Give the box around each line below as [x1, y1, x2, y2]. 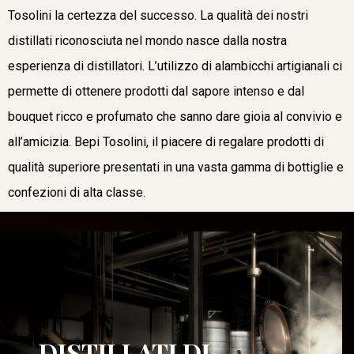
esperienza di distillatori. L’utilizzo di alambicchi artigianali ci [8, 58, 342, 73]
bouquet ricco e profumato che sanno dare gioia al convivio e [8, 108, 342, 124]
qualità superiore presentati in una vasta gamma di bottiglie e [8, 159, 344, 175]
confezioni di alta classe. [8, 184, 145, 200]
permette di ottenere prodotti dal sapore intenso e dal [8, 83, 304, 99]
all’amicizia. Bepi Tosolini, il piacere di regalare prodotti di [8, 134, 324, 149]
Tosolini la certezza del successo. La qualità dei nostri [8, 7, 308, 23]
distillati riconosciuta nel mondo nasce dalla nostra [8, 32, 287, 48]
